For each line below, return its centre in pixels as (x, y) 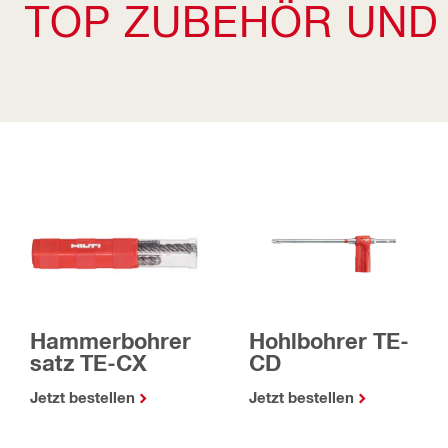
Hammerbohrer (110, 341)
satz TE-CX (88, 363)
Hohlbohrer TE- (329, 341)
